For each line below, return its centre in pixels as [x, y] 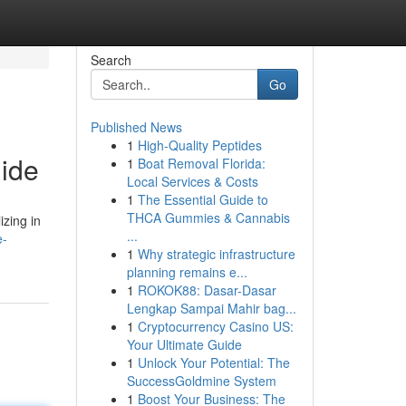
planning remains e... [187, 272]
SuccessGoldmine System [201, 381]
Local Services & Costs [192, 181]
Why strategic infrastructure [216, 254]
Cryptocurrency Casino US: [215, 326]
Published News [136, 127]
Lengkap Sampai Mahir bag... [211, 308]
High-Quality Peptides [199, 145]
